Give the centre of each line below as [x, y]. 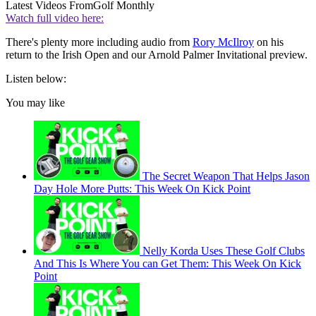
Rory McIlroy [223, 42]
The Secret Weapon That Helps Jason [226, 176]
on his [269, 42]
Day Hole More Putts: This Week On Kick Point [142, 189]
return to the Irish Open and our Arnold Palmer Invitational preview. [157, 55]
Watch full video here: [55, 18]
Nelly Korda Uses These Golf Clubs [224, 251]
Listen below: [36, 79]
